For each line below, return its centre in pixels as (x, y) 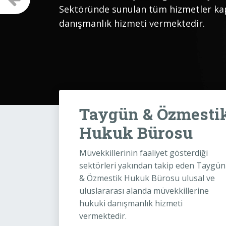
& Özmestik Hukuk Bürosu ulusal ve (147, 178)
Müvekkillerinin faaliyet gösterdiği (144, 153)
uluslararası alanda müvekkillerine (144, 191)
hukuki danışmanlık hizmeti (131, 203)
